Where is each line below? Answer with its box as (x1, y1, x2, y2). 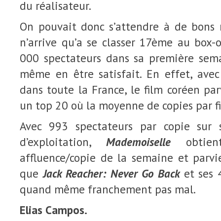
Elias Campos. (20, 203, 87, 217)
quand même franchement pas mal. (20, 182, 196, 196)
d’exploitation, (20, 135, 107, 149)
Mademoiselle (106, 135, 171, 149)
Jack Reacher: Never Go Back (38, 166, 184, 181)
